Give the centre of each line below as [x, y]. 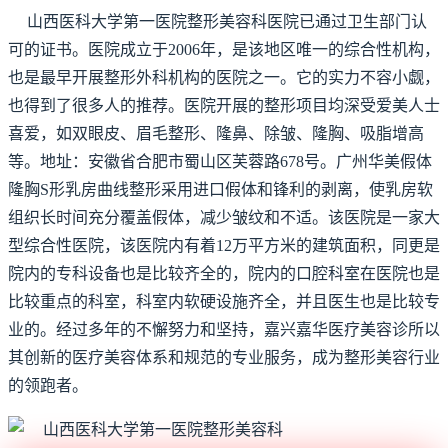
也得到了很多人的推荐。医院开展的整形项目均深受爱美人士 [224, 105]
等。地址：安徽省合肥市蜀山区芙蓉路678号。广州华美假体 [220, 161]
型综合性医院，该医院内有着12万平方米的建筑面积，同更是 [224, 245]
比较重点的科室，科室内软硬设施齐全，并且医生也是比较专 [224, 301]
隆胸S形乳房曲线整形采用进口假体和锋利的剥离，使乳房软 [220, 189]
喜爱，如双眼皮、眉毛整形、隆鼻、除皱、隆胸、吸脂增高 [216, 133]
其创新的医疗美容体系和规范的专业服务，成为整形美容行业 [224, 357]
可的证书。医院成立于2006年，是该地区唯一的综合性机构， [224, 49]
